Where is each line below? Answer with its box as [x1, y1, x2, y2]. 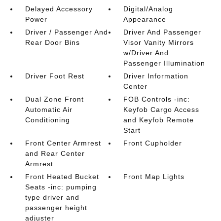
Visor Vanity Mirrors [123, 38, 194, 46]
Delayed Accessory [25, 5, 93, 13]
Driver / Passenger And [25, 28, 108, 36]
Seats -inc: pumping [25, 183, 97, 191]
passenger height [25, 204, 87, 212]
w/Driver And [123, 49, 169, 57]
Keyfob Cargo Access [123, 106, 200, 113]
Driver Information [123, 72, 189, 80]
